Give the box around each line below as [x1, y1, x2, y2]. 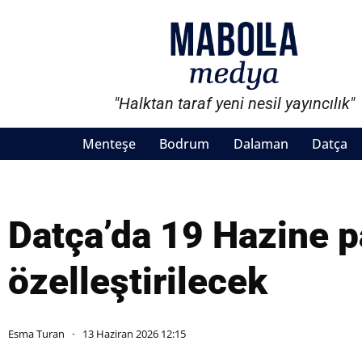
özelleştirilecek [8, 259, 267, 304]
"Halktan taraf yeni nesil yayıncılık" [114, 94, 356, 114]
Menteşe [82, 135, 136, 154]
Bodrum [159, 135, 210, 154]
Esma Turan [8, 326, 65, 342]
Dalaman [233, 135, 288, 154]
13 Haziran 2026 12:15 [82, 326, 186, 342]
